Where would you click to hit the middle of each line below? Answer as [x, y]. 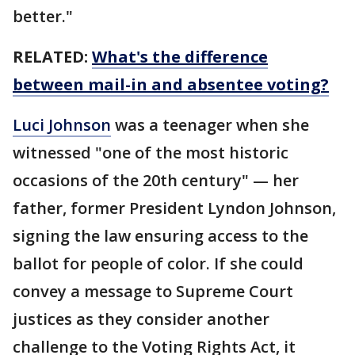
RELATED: [52, 57]
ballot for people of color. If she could [158, 264]
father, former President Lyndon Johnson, [174, 208]
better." [43, 17]
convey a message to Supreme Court [153, 292]
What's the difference [180, 57]
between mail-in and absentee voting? [171, 85]
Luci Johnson [62, 125]
